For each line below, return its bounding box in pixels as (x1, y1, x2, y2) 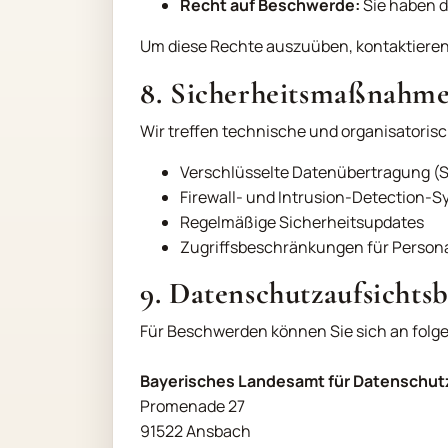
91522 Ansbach (140, 420, 252, 442)
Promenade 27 (140, 395, 246, 417)
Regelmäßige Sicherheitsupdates (180, 210, 425, 233)
